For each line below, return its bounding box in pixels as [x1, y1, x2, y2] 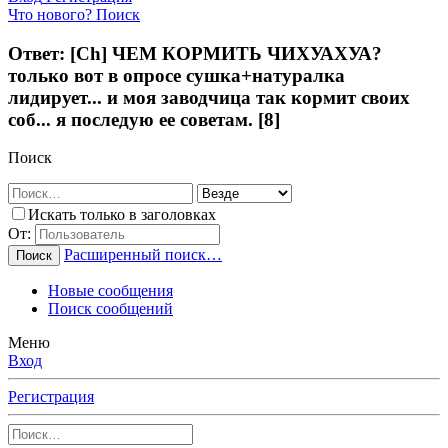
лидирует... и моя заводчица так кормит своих [8, 86, 410, 108]
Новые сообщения [48, 282, 173, 300]
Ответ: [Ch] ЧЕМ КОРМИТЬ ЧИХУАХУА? [8, 42, 382, 64]
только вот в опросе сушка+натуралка [8, 64, 345, 86]
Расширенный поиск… [64, 246, 222, 264]
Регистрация [8, 388, 94, 406]
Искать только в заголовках [28, 206, 216, 224]
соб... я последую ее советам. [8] [8, 108, 280, 130]
